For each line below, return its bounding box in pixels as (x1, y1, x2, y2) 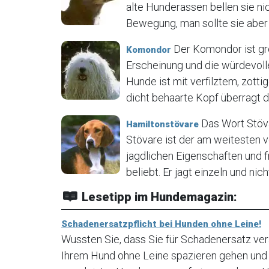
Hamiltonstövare (126, 118, 199, 130)
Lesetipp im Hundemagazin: (79, 189, 237, 204)
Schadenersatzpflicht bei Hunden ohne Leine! (61, 218, 261, 229)
